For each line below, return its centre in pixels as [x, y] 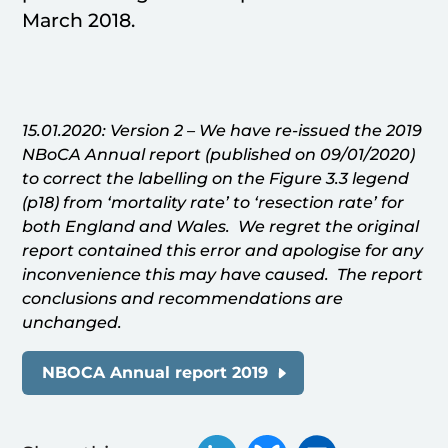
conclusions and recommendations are [183, 299]
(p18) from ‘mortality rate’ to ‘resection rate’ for [213, 203]
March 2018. [79, 21]
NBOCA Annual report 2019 [155, 373]
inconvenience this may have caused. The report [223, 275]
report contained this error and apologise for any [223, 251]
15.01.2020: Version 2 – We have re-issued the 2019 [222, 131]
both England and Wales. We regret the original [221, 227]
